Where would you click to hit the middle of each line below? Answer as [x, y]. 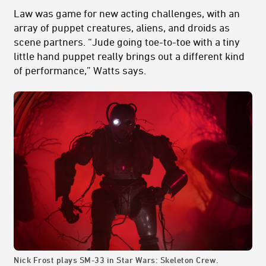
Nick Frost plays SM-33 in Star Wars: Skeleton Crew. [116, 259]
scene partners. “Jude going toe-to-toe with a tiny [127, 41]
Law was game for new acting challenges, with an [127, 13]
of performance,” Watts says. [80, 70]
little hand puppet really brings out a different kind [129, 56]
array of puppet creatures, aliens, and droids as [122, 27]
